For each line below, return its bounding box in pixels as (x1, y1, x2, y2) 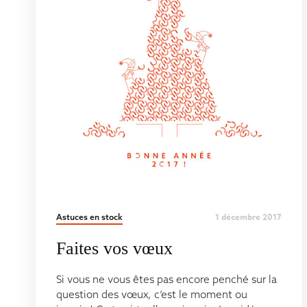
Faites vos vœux (56, 238, 173, 259)
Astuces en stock (56, 212, 123, 223)
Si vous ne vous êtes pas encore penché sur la (56, 273, 277, 286)
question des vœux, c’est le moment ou (56, 288, 247, 302)
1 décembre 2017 (215, 211, 282, 223)
